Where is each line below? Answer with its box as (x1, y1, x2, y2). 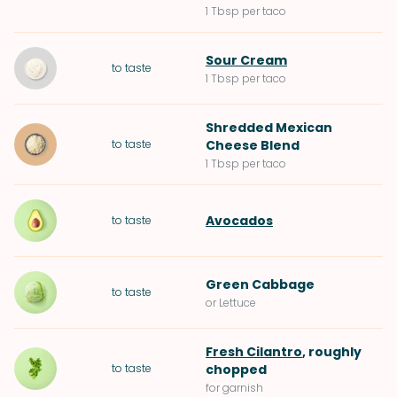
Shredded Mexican (206, 119, 332, 136)
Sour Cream (206, 51, 287, 69)
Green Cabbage (206, 276, 315, 293)
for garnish (206, 380, 263, 395)
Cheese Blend (206, 136, 300, 154)
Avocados (206, 212, 273, 230)
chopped (206, 361, 267, 378)
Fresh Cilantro (206, 343, 302, 361)
